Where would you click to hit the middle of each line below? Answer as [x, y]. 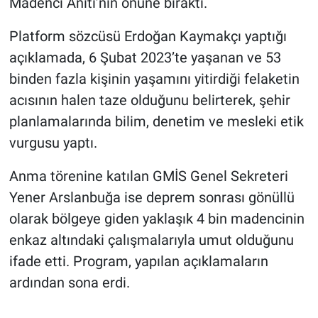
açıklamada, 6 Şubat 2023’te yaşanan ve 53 [145, 57]
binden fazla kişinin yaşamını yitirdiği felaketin [154, 78]
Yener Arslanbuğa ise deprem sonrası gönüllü [152, 197]
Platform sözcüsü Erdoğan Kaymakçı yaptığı [148, 36]
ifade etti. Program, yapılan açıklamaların [138, 261]
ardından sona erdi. [69, 282]
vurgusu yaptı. [53, 142]
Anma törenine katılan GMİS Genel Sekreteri [148, 176]
